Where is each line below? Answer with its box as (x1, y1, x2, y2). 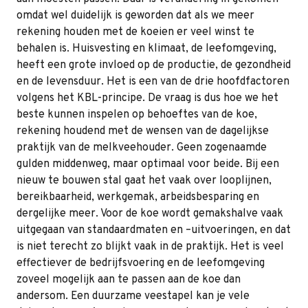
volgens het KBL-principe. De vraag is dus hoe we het (16, 91, 278, 106)
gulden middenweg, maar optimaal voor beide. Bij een (16, 157, 279, 172)
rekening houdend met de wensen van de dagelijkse (16, 124, 269, 139)
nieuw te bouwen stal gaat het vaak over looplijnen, (16, 174, 272, 188)
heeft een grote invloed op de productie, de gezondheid (16, 58, 291, 73)
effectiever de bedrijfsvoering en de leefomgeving (16, 256, 265, 271)
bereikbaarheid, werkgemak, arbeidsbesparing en (16, 190, 259, 205)
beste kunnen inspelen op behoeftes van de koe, (16, 108, 257, 122)
